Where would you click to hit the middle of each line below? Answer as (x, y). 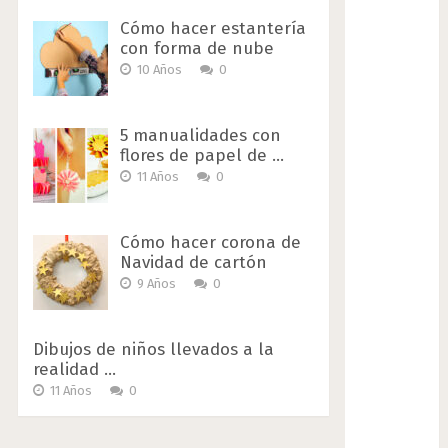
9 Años (156, 284)
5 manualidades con (200, 136)
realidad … (74, 370)
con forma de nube (196, 49)
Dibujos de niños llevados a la (153, 350)
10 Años (159, 70)
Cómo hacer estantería (212, 29)
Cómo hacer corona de (210, 243)
